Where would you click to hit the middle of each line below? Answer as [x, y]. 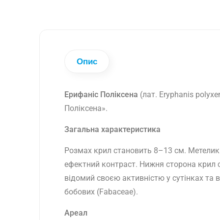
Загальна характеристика [112, 129]
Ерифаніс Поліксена [102, 94]
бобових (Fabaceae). [101, 192]
